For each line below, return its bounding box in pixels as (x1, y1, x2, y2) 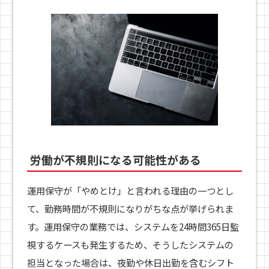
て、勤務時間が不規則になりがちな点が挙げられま (26, 201, 234, 215)
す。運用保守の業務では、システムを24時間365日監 (26, 219, 239, 233)
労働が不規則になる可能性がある (30, 151, 202, 168)
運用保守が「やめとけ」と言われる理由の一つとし (26, 183, 234, 197)
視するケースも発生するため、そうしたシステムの (26, 237, 234, 251)
